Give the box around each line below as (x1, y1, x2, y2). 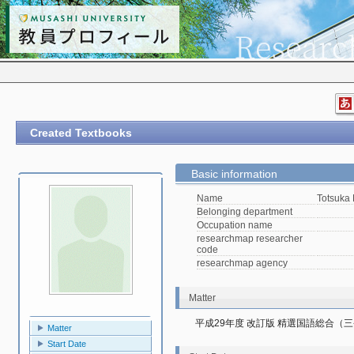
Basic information (191, 168, 277, 180)
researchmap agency (197, 258, 288, 269)
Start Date (47, 339, 86, 349)
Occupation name (197, 220, 273, 231)
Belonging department (197, 206, 292, 217)
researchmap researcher (197, 233, 303, 244)
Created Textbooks (30, 126, 132, 139)
